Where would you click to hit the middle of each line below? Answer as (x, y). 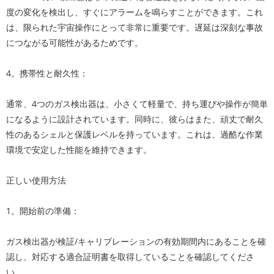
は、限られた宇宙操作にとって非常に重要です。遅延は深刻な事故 (135, 27)
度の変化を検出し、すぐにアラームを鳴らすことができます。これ (135, 12)
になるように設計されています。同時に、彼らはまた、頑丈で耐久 (135, 119)
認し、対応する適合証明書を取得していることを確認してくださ (130, 257)
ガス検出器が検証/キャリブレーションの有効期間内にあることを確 (136, 241)
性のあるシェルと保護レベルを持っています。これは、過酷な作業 (135, 134)
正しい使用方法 (36, 180)
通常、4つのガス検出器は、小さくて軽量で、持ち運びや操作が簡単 (137, 104)
